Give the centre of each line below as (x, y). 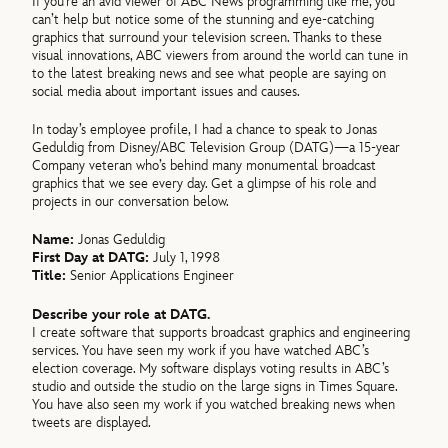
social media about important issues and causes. (166, 91)
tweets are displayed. (92, 422)
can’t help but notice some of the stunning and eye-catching (203, 19)
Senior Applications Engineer (152, 276)
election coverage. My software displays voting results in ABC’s (211, 368)
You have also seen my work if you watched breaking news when (214, 404)
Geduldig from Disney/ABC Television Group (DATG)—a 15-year (216, 147)
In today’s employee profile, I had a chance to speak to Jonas (205, 129)
